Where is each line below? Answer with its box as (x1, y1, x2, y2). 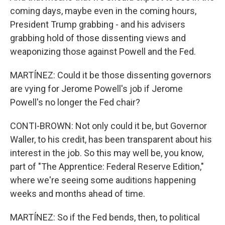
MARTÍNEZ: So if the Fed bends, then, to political (10, 212, 200, 222)
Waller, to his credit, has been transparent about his (10, 134, 212, 145)
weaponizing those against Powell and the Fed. (10, 46, 196, 57)
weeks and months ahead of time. (10, 188, 145, 199)
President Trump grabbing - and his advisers (10, 19, 185, 30)
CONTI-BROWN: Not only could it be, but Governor (10, 121, 207, 131)
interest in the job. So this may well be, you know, (10, 148, 203, 158)
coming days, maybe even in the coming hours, (10, 6, 196, 16)
